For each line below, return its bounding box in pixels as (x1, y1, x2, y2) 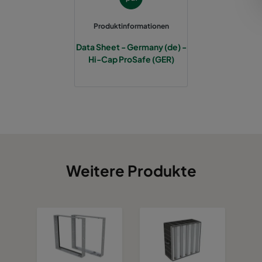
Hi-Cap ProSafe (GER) (88, 53, 174, 64)
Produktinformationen (93, 21, 169, 30)
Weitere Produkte (65, 161, 196, 181)
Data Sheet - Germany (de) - (75, 41, 187, 52)
